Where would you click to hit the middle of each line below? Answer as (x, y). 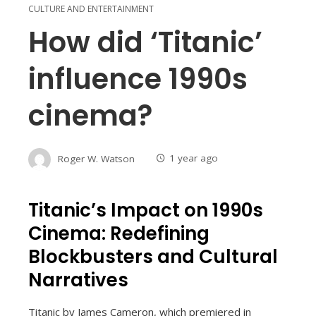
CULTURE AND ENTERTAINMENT (91, 8)
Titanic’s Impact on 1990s (146, 210)
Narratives (78, 280)
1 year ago (194, 158)
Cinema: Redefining (119, 233)
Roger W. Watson (96, 158)
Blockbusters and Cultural (153, 256)
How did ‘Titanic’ (145, 42)
